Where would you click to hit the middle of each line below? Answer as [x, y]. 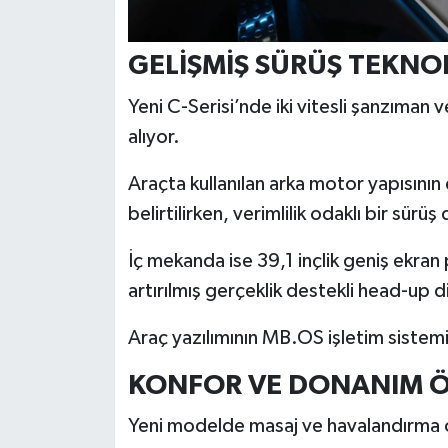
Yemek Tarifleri [114, 170]
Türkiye [84, 17]
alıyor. [153, 136]
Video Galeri [104, 68]
